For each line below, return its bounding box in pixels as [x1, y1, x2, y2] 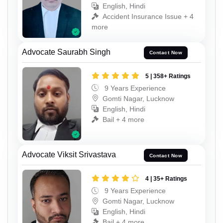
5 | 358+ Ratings [145, 72, 191, 80]
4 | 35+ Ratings [145, 175, 187, 183]
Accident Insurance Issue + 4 [103, 12, 194, 21]
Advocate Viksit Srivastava [22, 150, 116, 159]
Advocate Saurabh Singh [22, 47, 111, 56]
